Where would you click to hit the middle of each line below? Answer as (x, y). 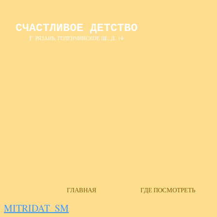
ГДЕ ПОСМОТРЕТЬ (168, 190)
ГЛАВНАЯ (82, 190)
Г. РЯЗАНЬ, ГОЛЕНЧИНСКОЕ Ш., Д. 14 (76, 38)
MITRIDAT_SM (36, 208)
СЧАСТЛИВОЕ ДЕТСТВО (76, 28)
